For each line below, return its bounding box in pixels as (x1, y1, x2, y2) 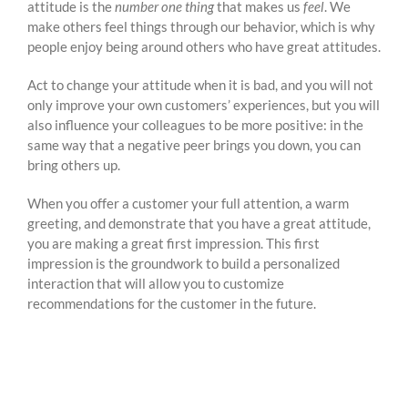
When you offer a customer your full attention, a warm (27, 195, 349, 212)
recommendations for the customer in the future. (27, 295, 316, 312)
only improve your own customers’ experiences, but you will (27, 97, 380, 114)
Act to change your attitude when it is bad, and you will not (27, 76, 373, 94)
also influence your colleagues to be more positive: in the (27, 117, 363, 134)
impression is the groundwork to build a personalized (27, 255, 340, 272)
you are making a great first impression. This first (27, 235, 320, 252)
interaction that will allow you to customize (27, 275, 284, 292)
